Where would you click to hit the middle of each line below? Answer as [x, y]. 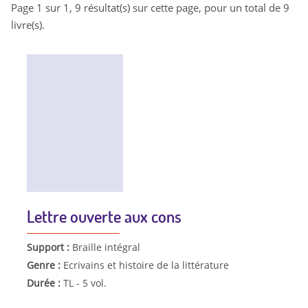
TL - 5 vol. [85, 283]
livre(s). [28, 24]
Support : [49, 247]
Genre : [45, 265]
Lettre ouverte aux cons [104, 217]
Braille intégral [106, 247]
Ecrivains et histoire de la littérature [146, 265]
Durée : [45, 283]
